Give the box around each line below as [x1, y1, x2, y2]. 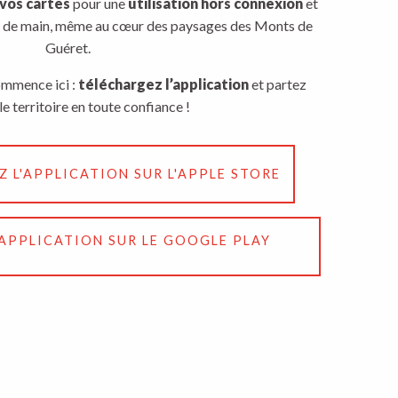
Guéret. [44, 39, 91, 56]
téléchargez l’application [77, 76, 249, 92]
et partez [248, 76, 306, 92]
